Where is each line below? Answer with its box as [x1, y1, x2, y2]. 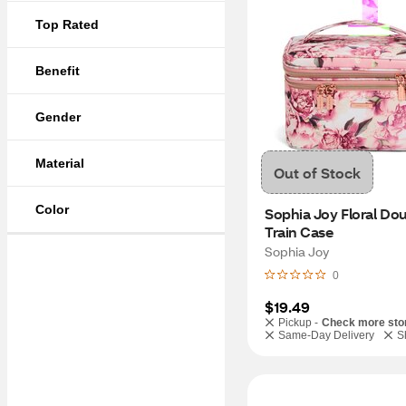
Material [35, 156, 84, 170]
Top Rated [35, 17, 99, 32]
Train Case [265, 222, 333, 241]
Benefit [35, 63, 80, 78]
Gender [35, 110, 81, 124]
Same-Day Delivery [278, 329, 374, 342]
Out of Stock [274, 162, 361, 182]
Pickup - [278, 316, 318, 329]
